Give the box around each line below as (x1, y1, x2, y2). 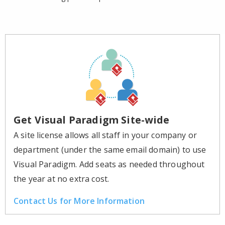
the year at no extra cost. (14, 173, 109, 184)
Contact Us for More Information (14, 195, 145, 206)
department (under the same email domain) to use (14, 144, 206, 155)
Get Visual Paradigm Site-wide (14, 113, 170, 127)
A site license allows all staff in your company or (14, 129, 197, 141)
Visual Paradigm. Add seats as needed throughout (14, 158, 205, 170)
